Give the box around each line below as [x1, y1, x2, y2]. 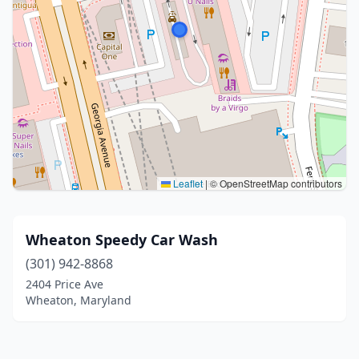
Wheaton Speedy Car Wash [26, 230, 218, 249]
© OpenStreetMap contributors [208, 176, 342, 190]
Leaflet [171, 176, 203, 190]
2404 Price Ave [26, 276, 103, 292]
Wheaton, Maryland [26, 292, 131, 308]
